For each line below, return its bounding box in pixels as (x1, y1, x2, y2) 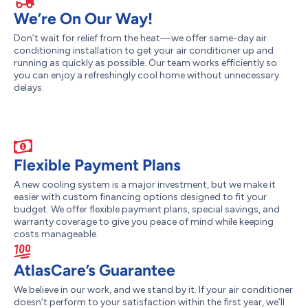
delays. (14, 82, 44, 94)
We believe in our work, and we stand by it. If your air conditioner (14, 284, 293, 296)
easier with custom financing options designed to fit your (14, 191, 267, 203)
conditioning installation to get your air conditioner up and (14, 45, 274, 57)
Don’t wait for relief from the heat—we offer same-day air (14, 32, 267, 45)
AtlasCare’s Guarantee (14, 261, 175, 280)
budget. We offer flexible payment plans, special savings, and (14, 203, 280, 216)
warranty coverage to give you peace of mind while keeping (14, 216, 274, 228)
